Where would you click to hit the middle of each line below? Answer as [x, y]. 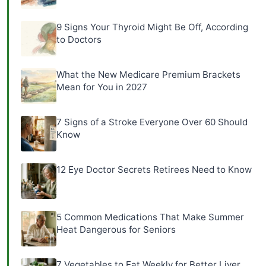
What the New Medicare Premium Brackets [148, 75]
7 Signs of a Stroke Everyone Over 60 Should [152, 122]
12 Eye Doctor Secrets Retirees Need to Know [154, 170]
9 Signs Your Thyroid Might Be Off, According [152, 27]
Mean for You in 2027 [102, 87]
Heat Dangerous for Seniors [116, 229]
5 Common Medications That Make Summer [150, 217]
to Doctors [79, 39]
